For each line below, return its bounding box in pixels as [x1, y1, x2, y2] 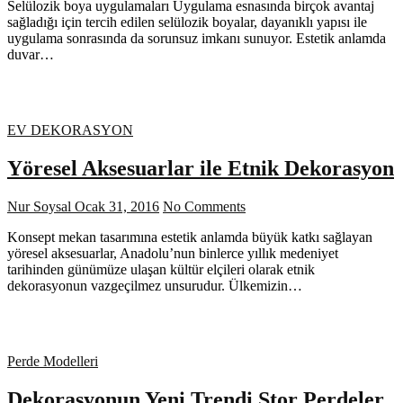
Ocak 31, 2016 [71, 199, 159, 215]
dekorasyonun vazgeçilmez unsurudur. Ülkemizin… [7, 278, 302, 294]
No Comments [163, 199, 246, 215]
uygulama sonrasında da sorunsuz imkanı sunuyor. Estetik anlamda [7, 31, 386, 47]
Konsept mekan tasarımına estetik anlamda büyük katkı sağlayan [7, 229, 372, 246]
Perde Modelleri [7, 354, 98, 370]
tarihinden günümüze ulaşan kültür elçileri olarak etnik [7, 262, 315, 278]
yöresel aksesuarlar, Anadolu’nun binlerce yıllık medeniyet [7, 246, 338, 262]
